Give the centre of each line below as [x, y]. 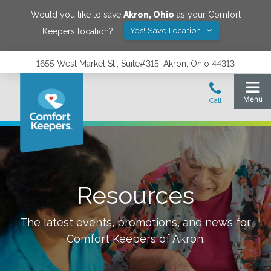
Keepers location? [77, 31]
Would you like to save [77, 15]
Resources [135, 195]
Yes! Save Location [167, 31]
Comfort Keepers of [119, 239]
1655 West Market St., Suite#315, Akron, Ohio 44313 [135, 64]
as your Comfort [207, 15]
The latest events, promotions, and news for [135, 222]
